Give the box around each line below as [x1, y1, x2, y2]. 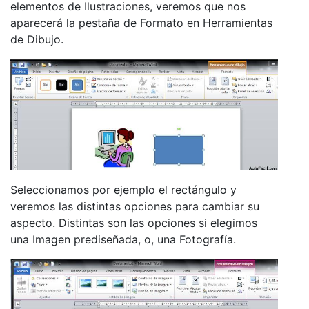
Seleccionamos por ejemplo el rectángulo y [10, 183, 237, 197]
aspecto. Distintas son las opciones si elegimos [10, 216, 257, 230]
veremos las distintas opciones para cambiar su [10, 199, 259, 214]
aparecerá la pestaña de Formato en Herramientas [10, 15, 272, 30]
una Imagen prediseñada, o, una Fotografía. [10, 232, 236, 247]
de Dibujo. [10, 32, 63, 46]
